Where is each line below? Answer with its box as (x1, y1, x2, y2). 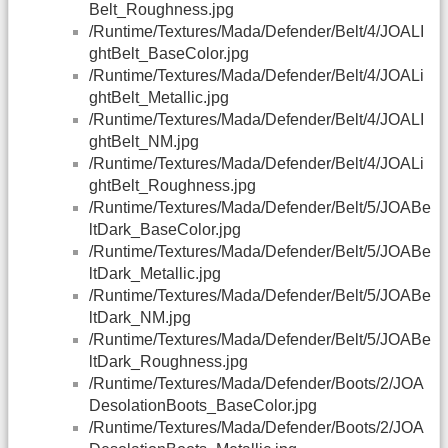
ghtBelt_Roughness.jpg (89, 177, 256, 195)
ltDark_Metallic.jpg (89, 265, 221, 283)
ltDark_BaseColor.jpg (89, 221, 241, 239)
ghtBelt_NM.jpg (89, 133, 199, 151)
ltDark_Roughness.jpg (89, 353, 248, 371)
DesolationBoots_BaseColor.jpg (89, 397, 317, 415)
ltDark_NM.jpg (89, 309, 191, 327)
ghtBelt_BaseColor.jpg (89, 45, 249, 63)
